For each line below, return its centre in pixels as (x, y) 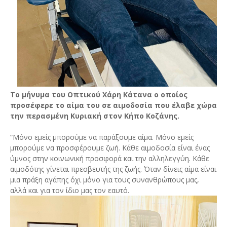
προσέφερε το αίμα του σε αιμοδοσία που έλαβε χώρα (113, 105)
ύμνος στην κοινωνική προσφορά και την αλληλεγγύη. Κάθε (110, 158)
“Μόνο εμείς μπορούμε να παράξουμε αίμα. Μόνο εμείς (102, 137)
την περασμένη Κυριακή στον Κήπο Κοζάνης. (95, 116)
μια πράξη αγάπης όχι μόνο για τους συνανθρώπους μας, (105, 180)
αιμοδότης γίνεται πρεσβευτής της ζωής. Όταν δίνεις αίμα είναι (113, 169)
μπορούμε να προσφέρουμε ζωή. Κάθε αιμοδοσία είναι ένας (110, 148)
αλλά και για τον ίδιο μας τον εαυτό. (70, 190)
